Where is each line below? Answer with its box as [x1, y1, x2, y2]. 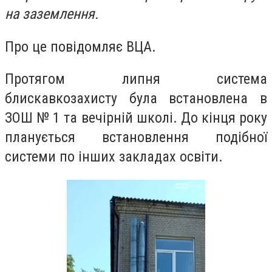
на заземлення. [5, 5, 98, 22]
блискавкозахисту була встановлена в [5, 90, 267, 107]
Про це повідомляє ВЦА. [5, 38, 156, 55]
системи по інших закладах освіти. [5, 148, 223, 166]
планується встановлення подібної [5, 129, 267, 146]
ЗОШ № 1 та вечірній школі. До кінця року [5, 109, 267, 127]
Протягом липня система [5, 70, 267, 88]
